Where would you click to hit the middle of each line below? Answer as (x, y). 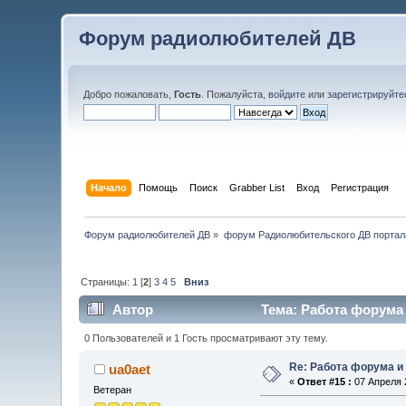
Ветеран (113, 389)
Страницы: (107, 281)
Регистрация (359, 187)
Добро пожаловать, (129, 94)
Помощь (158, 187)
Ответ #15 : (325, 381)
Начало (108, 187)
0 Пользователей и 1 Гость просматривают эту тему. (206, 338)
